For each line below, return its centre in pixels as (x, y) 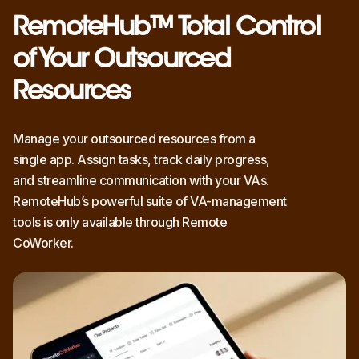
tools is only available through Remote (120, 222)
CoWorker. (43, 243)
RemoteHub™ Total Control (166, 29)
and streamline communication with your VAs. (141, 181)
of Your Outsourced (121, 61)
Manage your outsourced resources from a (134, 139)
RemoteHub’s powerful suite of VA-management (150, 202)
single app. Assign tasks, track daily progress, (141, 160)
